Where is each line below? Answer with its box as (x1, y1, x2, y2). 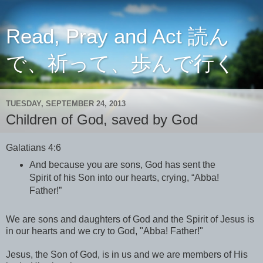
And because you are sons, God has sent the (29, 159, 215, 170)
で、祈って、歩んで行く (6, 52, 235, 75)
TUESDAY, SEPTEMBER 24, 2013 (6, 99, 126, 108)
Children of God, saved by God (6, 112, 198, 127)
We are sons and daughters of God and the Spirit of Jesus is (6, 214, 254, 224)
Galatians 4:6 (6, 142, 61, 153)
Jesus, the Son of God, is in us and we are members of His (6, 249, 248, 259)
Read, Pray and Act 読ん (6, 25, 230, 48)
